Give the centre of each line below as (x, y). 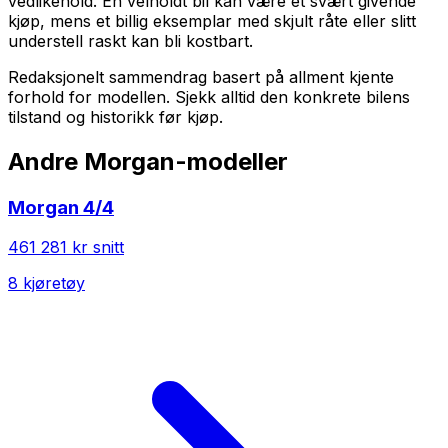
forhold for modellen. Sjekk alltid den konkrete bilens (209, 96)
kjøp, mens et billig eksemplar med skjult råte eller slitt (212, 20)
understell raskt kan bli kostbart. (130, 40)
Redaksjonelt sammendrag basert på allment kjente (201, 76)
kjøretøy (51, 283)
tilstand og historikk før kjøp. (115, 116)
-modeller (231, 161)
